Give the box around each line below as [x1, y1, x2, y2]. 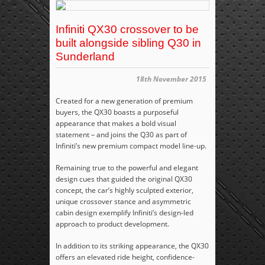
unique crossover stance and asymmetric [56, 196, 191, 207]
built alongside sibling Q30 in [56, 37, 201, 50]
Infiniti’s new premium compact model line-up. [56, 141, 206, 151]
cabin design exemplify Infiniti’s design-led [56, 208, 193, 218]
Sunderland [56, 50, 115, 63]
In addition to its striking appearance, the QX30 [56, 241, 209, 251]
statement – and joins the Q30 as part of [56, 130, 187, 140]
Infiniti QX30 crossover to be [56, 23, 199, 36]
